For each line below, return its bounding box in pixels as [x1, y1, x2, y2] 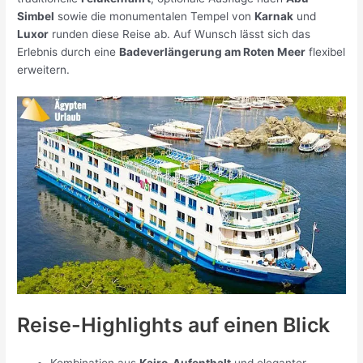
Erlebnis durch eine [17, 45, 120, 59]
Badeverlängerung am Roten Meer [119, 45, 306, 59]
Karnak [254, 10, 294, 23]
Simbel [17, 10, 55, 23]
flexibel [305, 45, 346, 59]
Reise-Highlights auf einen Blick [17, 312, 331, 337]
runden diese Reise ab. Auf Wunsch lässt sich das [49, 28, 311, 41]
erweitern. [17, 63, 70, 77]
